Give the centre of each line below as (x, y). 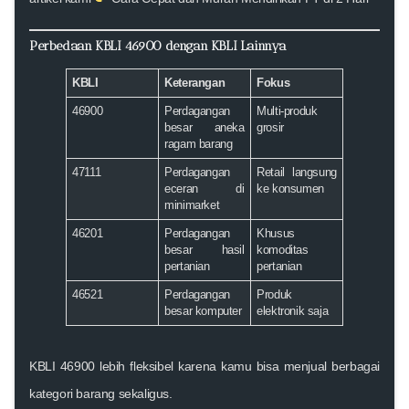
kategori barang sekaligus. (101, 393)
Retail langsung (297, 172)
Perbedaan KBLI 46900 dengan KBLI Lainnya (158, 45)
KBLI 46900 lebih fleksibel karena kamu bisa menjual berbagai (204, 366)
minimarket (192, 205)
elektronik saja (293, 311)
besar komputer (203, 311)
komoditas (283, 250)
